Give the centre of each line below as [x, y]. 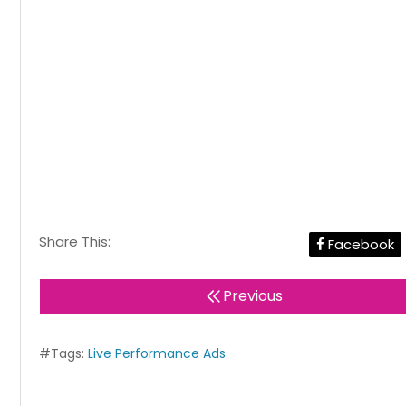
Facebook [359, 245]
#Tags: [63, 354]
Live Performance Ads [157, 354]
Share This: [75, 242]
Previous [252, 296]
